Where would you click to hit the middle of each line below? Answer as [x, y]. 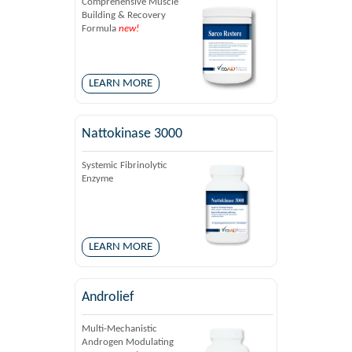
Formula [100, 29]
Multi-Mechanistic [119, 329]
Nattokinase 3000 [132, 134]
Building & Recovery [124, 15]
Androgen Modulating [128, 342]
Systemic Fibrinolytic [125, 165]
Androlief [108, 297]
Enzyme [99, 179]
